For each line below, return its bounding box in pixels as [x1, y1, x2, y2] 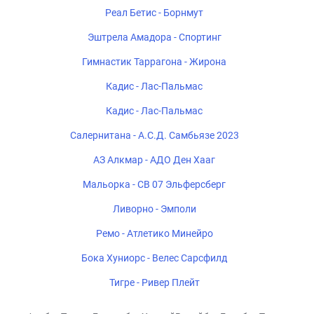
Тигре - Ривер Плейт [109, 277, 200, 288]
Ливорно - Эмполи [112, 203, 196, 214]
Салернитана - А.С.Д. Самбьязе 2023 [69, 130, 239, 141]
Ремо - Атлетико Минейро [95, 228, 213, 239]
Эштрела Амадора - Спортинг [87, 32, 221, 43]
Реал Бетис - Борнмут [105, 7, 203, 18]
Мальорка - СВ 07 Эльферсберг [83, 179, 226, 190]
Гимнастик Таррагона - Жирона [82, 56, 226, 67]
